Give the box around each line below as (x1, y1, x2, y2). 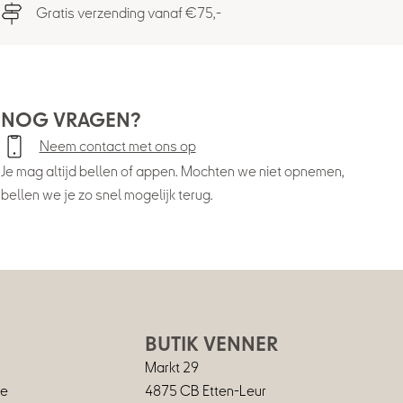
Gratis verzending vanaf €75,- (36, 5, 222, 22)
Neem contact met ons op (39, 139, 196, 155)
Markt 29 (145, 360, 200, 376)
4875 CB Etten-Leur (145, 383, 267, 399)
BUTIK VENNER (145, 335, 279, 354)
